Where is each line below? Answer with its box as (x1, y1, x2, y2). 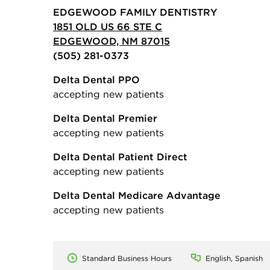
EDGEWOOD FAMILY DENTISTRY (53, 5, 217, 18)
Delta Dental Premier (53, 111, 157, 124)
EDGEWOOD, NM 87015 (53, 34, 170, 47)
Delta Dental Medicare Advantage (53, 189, 221, 201)
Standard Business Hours (82, 253, 172, 263)
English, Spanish (206, 253, 263, 263)
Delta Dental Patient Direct (53, 150, 187, 163)
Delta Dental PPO (53, 73, 140, 86)
